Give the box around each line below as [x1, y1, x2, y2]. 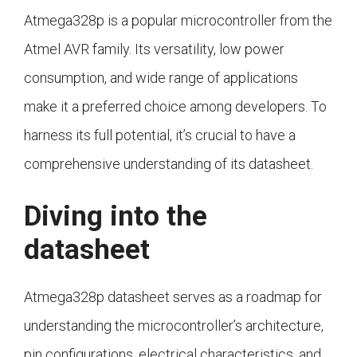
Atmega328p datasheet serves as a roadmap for [24, 288, 322, 306]
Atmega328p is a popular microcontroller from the [24, 12, 332, 29]
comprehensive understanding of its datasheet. [24, 155, 313, 173]
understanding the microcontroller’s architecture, [24, 317, 324, 335]
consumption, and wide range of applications [24, 69, 298, 87]
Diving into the [24, 200, 207, 233]
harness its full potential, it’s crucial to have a [24, 127, 296, 144]
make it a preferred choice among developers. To [24, 98, 327, 116]
